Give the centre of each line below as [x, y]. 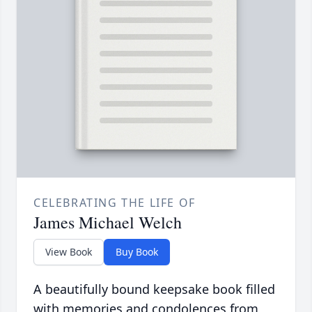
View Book [69, 251]
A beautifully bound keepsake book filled [154, 289]
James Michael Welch [108, 222]
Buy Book [137, 251]
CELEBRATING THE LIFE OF [115, 202]
